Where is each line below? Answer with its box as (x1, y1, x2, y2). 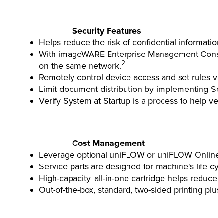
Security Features (72, 25, 141, 36)
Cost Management (72, 138, 145, 148)
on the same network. (39, 60, 121, 71)
